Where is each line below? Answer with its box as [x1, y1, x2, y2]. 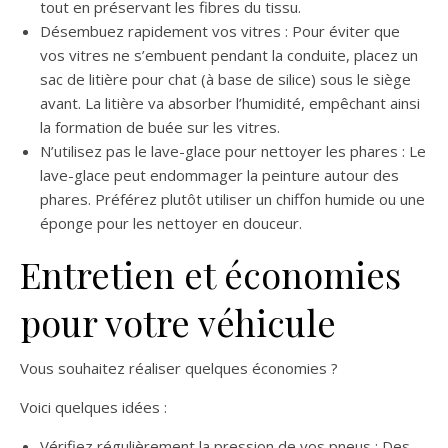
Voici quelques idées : [20, 397, 167, 418]
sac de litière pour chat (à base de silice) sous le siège [40, 69, 411, 90]
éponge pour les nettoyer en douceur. [40, 213, 302, 234]
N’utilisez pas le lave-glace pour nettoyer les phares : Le [40, 141, 426, 162]
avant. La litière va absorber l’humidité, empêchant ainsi [40, 93, 420, 114]
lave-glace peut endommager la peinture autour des [40, 165, 399, 186]
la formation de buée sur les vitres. [40, 117, 280, 138]
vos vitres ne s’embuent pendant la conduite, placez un [40, 45, 418, 66]
